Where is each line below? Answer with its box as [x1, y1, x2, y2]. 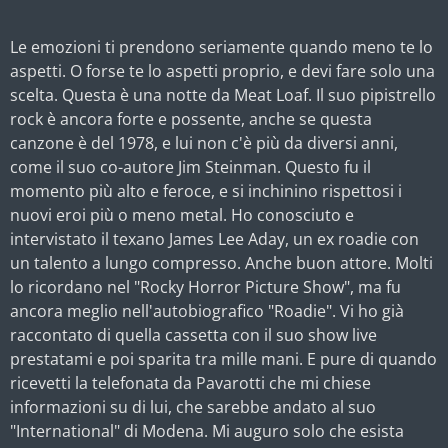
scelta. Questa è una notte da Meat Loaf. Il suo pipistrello [10, 83, 436, 106]
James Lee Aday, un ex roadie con [169, 227, 419, 250]
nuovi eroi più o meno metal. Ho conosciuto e [10, 203, 354, 226]
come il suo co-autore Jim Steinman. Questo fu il [10, 155, 371, 178]
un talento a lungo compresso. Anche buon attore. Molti [10, 251, 433, 274]
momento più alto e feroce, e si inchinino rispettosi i [10, 179, 402, 202]
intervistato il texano [10, 227, 169, 250]
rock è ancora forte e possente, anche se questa [10, 107, 372, 130]
